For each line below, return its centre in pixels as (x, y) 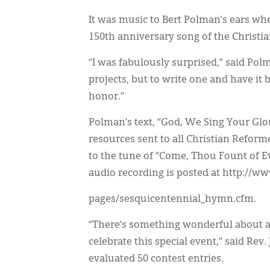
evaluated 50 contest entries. (156, 259)
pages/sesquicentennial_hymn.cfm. (172, 199)
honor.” (106, 97)
